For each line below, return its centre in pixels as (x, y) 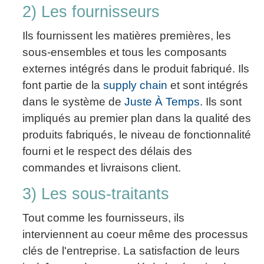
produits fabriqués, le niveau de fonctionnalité (137, 134)
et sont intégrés (208, 85)
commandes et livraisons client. (102, 167)
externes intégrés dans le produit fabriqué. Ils (136, 68)
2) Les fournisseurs (91, 11)
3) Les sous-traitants (96, 194)
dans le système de (73, 101)
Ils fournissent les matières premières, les (127, 35)
